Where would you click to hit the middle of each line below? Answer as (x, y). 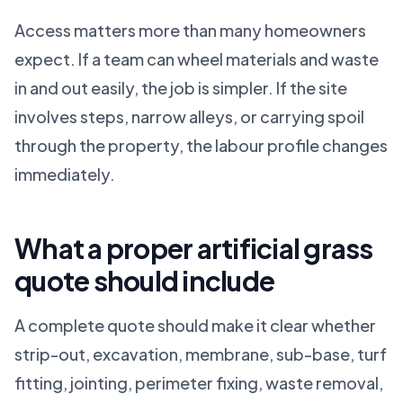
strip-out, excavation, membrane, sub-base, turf (201, 354)
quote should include (144, 281)
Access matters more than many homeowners (190, 30)
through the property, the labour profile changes (201, 145)
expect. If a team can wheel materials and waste (197, 59)
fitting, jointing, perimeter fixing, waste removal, (199, 383)
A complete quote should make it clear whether (195, 325)
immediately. (65, 174)
